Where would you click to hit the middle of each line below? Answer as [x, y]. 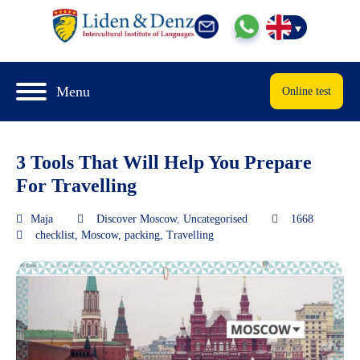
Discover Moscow [137, 219]
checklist [55, 235]
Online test [307, 91]
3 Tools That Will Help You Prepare [164, 162]
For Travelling [76, 185]
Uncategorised [215, 219]
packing [142, 235]
